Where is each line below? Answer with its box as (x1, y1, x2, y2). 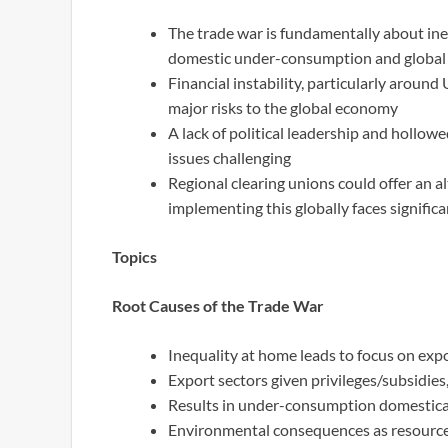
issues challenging (168, 147, 291, 167)
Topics (112, 246, 157, 266)
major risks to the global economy (168, 97, 398, 117)
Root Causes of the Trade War (112, 295, 324, 315)
